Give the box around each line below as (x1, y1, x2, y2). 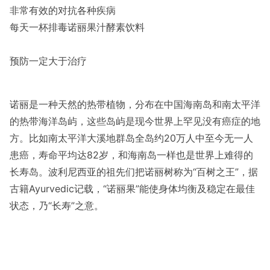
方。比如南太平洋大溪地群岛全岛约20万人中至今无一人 (10, 132, 253, 144)
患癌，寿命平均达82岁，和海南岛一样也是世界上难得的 (10, 149, 253, 161)
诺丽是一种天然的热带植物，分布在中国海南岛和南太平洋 (10, 98, 260, 110)
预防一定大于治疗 (10, 55, 87, 67)
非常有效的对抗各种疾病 (10, 4, 116, 16)
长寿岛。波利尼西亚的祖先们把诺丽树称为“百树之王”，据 (10, 166, 258, 178)
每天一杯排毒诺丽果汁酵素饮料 (10, 21, 145, 33)
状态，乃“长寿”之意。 (10, 199, 104, 212)
